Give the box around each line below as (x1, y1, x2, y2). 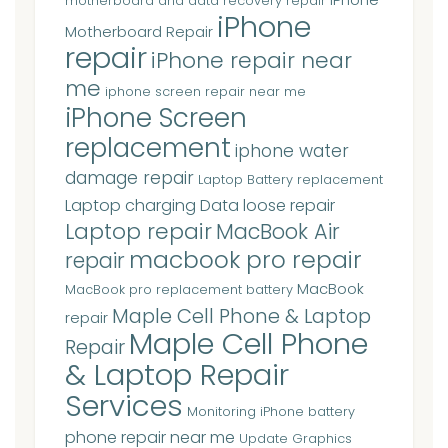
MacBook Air (216, 216, 340, 246)
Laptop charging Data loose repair (65, 193, 335, 217)
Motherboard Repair (65, 21, 213, 42)
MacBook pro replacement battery (65, 280, 293, 298)
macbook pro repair (129, 242, 362, 276)
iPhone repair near (151, 44, 352, 76)
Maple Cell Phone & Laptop (112, 301, 371, 330)
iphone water (235, 138, 349, 163)
